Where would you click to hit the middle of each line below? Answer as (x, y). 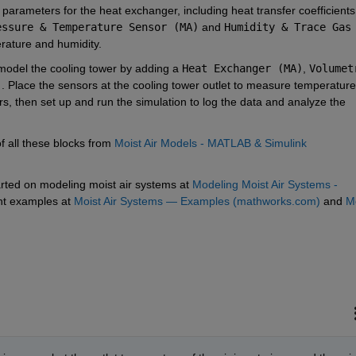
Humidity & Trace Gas (287, 27)
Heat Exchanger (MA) (242, 68)
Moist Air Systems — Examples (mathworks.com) (197, 201)
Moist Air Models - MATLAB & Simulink (210, 143)
